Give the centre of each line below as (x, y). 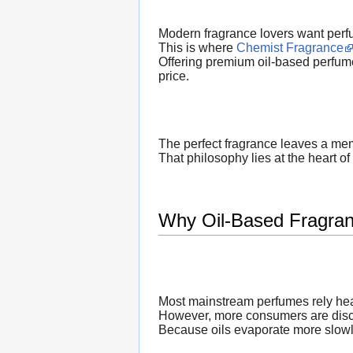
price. (174, 76)
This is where (197, 47)
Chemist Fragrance (290, 47)
